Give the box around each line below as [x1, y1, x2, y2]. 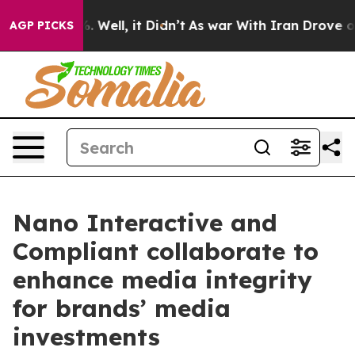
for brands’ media [13, 293, 231, 323]
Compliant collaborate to [13, 236, 319, 266]
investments [13, 322, 160, 352]
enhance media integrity [13, 265, 312, 295]
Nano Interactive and [13, 208, 277, 238]
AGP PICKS [10, 18, 74, 32]
